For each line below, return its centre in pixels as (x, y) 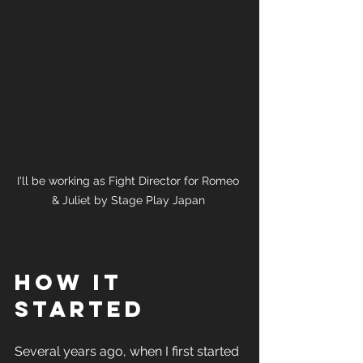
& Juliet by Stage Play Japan (130, 201)
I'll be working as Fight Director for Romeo (130, 181)
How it (73, 282)
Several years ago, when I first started (128, 352)
